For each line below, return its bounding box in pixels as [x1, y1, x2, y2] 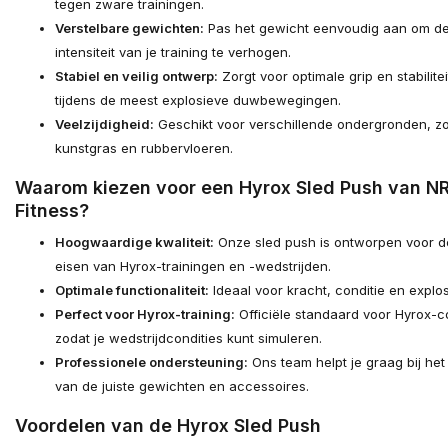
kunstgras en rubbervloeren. [55, 140, 233, 157]
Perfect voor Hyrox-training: [55, 306, 235, 323]
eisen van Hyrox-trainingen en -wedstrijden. [55, 258, 331, 275]
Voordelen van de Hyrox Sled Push [15, 415, 321, 437]
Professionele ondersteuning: [55, 354, 248, 371]
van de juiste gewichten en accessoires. [55, 378, 309, 395]
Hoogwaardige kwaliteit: [55, 234, 214, 251]
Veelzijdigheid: [55, 116, 154, 133]
